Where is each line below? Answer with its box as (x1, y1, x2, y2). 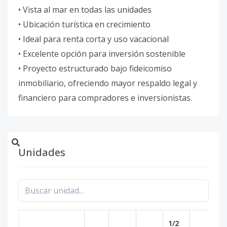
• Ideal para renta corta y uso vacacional (18, 33, 169, 45)
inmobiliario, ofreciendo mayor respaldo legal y (18, 78, 197, 89)
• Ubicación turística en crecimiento (18, 19, 150, 30)
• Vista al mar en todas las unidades (18, 4, 152, 15)
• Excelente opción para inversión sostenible (18, 48, 185, 59)
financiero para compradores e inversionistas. (18, 92, 192, 103)
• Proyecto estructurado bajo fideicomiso (18, 63, 172, 74)
